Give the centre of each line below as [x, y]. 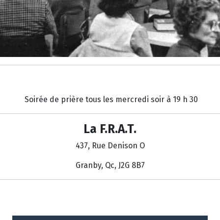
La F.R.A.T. [110, 129]
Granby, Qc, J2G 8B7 [110, 165]
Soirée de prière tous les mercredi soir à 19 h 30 [110, 99]
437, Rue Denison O [110, 145]
